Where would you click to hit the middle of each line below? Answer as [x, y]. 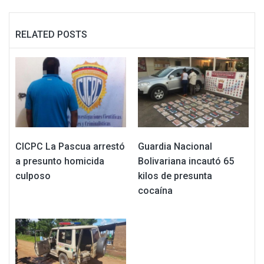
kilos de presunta [175, 176]
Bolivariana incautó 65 [186, 161]
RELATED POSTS [51, 34]
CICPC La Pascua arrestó [70, 146]
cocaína [155, 190]
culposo [33, 176]
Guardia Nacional [175, 146]
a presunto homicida [60, 161]
